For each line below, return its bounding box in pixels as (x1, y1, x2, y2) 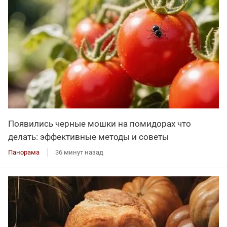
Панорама (8, 148, 40, 156)
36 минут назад (55, 148, 103, 156)
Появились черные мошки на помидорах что (8, 118, 191, 129)
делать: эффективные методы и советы (8, 131, 169, 142)
